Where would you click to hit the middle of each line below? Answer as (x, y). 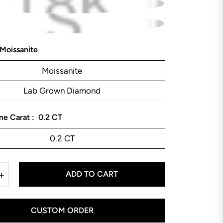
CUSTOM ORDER (62, 210)
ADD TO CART (92, 174)
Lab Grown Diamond (62, 91)
